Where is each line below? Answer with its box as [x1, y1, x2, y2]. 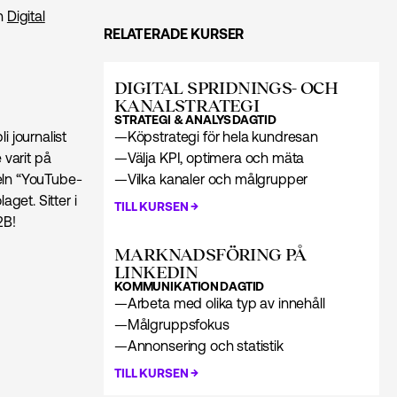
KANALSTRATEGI [113, 93, 260, 115]
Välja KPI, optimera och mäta [127, 149, 305, 166]
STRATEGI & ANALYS [113, 112, 231, 127]
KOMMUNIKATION [113, 278, 220, 293]
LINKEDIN [113, 260, 198, 282]
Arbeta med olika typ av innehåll [127, 294, 325, 311]
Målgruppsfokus [127, 315, 230, 332]
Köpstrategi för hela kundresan [127, 128, 318, 144]
